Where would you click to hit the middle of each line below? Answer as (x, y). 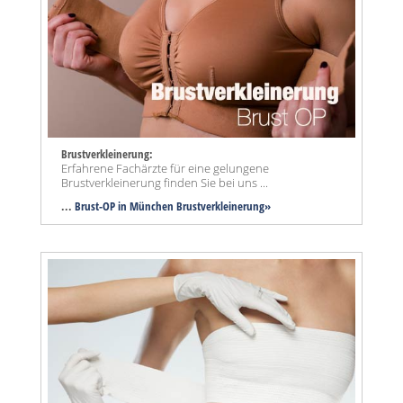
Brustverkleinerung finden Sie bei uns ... (165, 183)
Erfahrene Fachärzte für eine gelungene (165, 169)
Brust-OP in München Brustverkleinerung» (173, 206)
